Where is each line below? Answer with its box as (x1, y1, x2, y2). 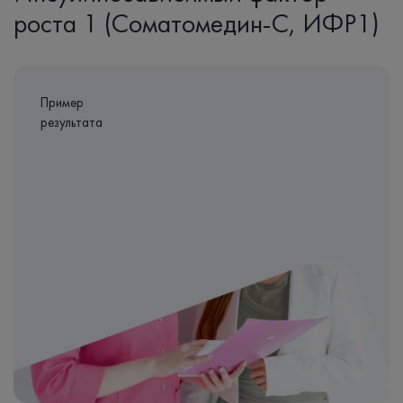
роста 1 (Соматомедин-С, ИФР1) (13, 6, 380, 40)
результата (40, 113, 103, 131)
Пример (40, 94, 84, 112)
